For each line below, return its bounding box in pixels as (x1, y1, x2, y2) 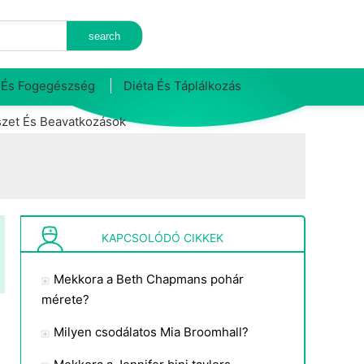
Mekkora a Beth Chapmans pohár (54, 271, 244, 287)
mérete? (41, 292, 89, 307)
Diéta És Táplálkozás (123, 78, 241, 93)
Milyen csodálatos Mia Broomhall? (54, 324, 249, 340)
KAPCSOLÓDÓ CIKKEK (102, 231, 223, 245)
